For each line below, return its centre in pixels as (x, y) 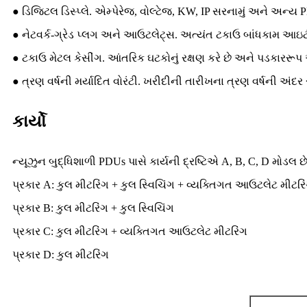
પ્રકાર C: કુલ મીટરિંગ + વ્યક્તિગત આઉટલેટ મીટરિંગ (130, 232)
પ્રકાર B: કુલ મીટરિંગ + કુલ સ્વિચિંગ (93, 208)
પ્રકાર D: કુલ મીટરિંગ (61, 255)
